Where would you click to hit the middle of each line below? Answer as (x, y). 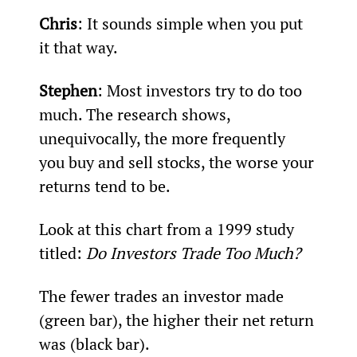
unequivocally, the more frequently (164, 138)
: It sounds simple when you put (192, 23)
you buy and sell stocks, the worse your (178, 162)
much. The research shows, (136, 114)
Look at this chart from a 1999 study (168, 229)
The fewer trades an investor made (163, 296)
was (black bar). (94, 343)
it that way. (78, 47)
